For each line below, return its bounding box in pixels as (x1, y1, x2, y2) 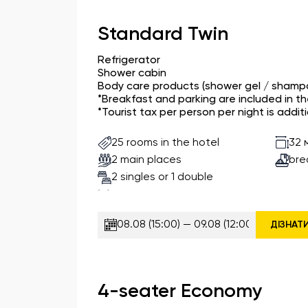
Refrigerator (98, 55, 160, 66)
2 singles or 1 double (111, 171, 213, 183)
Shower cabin (98, 68, 166, 79)
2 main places (111, 154, 181, 166)
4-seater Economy (98, 282, 263, 301)
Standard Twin (98, 25, 228, 44)
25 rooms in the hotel (111, 137, 219, 148)
